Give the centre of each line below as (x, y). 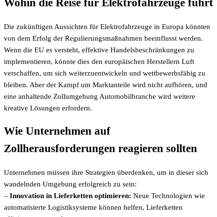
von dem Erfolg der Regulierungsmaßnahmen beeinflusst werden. (103, 38)
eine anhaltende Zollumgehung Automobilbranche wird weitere (100, 96)
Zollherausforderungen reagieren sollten (101, 149)
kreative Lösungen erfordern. (48, 108)
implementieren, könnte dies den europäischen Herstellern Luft (99, 61)
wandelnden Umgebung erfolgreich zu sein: (70, 184)
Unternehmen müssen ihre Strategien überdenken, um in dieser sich (106, 173)
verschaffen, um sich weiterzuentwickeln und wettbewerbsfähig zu (105, 73)
